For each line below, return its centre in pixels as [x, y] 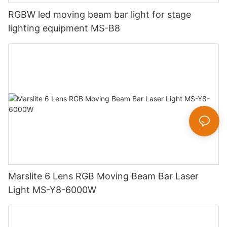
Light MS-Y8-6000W [52, 190]
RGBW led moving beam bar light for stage [100, 15]
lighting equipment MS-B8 [64, 28]
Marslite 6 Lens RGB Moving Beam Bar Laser [103, 176]
